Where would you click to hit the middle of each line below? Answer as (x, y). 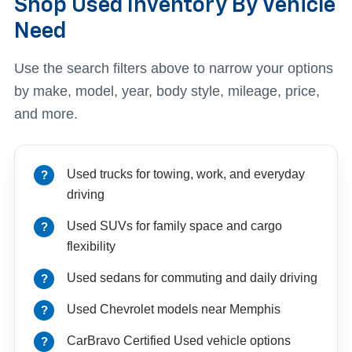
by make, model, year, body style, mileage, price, (167, 91)
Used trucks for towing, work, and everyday (186, 174)
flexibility (91, 246)
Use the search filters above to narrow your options (174, 68)
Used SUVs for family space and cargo (174, 225)
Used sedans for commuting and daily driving (192, 277)
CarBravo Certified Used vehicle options (179, 340)
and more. (46, 114)
